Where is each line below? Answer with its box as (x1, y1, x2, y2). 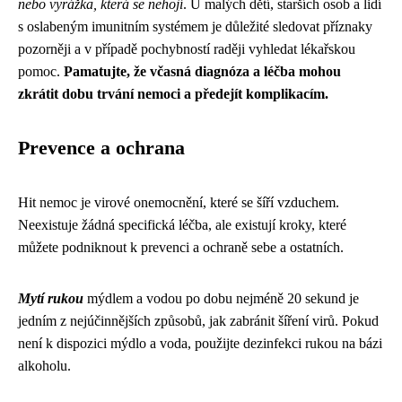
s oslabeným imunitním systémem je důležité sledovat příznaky (18, 19, 372, 34)
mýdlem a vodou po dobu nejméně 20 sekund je (83, 291, 359, 306)
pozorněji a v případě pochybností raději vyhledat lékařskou (18, 41, 355, 57)
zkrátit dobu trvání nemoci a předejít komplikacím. (18, 86, 328, 101)
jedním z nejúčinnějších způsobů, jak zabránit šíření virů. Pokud (18, 313, 379, 328)
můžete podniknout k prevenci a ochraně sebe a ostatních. (18, 240, 344, 255)
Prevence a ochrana (18, 137, 185, 159)
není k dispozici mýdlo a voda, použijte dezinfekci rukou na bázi (18, 336, 382, 351)
